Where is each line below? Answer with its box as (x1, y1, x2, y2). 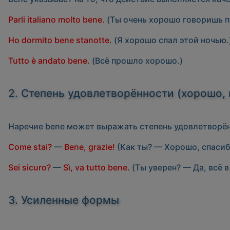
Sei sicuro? (8, 162, 51, 173)
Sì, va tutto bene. (63, 162, 130, 173)
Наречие (8, 121, 45, 132)
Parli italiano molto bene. (8, 14, 105, 25)
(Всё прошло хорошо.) (90, 55, 183, 66)
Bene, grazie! (64, 142, 115, 152)
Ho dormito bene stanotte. (8, 35, 112, 46)
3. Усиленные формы (8, 194, 119, 207)
